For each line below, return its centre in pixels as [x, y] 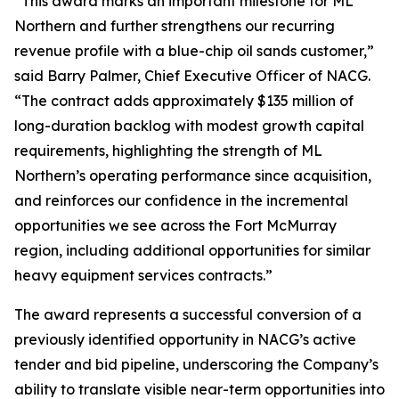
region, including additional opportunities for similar [192, 250]
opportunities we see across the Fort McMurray [175, 225]
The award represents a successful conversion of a [188, 314]
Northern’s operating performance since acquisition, [193, 175]
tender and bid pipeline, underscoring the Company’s [196, 364]
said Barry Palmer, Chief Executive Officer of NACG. [192, 76]
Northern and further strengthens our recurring [175, 26]
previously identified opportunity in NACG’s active [185, 339]
